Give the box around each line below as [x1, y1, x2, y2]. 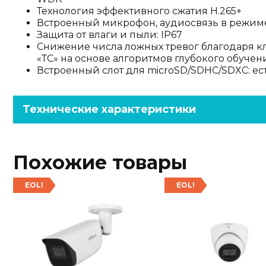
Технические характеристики [23, 103, 196, 116]
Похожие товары [13, 151, 187, 174]
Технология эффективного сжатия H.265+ [37, 5, 242, 17]
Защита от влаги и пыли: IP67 [37, 29, 182, 40]
